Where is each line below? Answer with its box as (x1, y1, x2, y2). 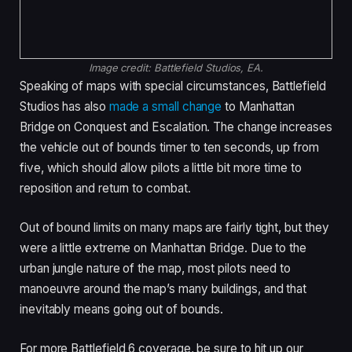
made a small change (108, 99, 222, 115)
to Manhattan (222, 99, 295, 115)
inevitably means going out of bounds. (20, 301, 224, 317)
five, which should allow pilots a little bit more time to (20, 160, 302, 176)
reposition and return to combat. (20, 181, 191, 196)
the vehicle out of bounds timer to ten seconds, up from (20, 140, 319, 156)
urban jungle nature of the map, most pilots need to (20, 260, 291, 276)
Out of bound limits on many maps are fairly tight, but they (20, 219, 329, 235)
